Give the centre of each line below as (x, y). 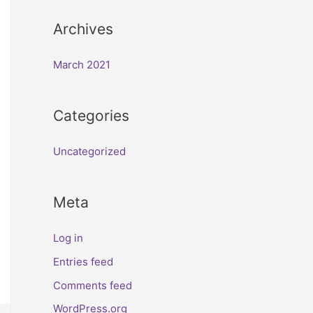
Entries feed (83, 261)
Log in (68, 238)
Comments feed (93, 285)
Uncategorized (89, 151)
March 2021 (82, 65)
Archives (83, 29)
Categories (91, 116)
